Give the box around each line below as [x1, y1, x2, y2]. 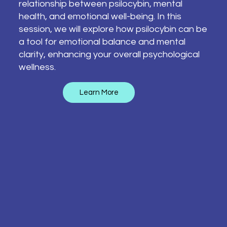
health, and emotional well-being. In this [18, 11, 181, 21]
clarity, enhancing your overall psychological [18, 49, 200, 59]
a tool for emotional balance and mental [18, 36, 185, 47]
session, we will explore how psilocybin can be [18, 24, 207, 34]
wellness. [18, 62, 56, 72]
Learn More [79, 89, 119, 97]
